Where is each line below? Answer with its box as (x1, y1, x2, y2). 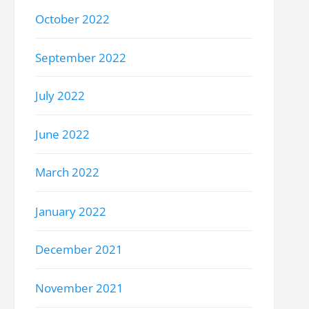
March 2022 (35, 164, 100, 181)
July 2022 (35, 88, 86, 104)
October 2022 (35, 10, 110, 27)
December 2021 (35, 241, 123, 258)
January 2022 (35, 203, 107, 219)
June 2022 (35, 126, 90, 143)
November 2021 (35, 280, 124, 297)
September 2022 (35, 49, 127, 66)
